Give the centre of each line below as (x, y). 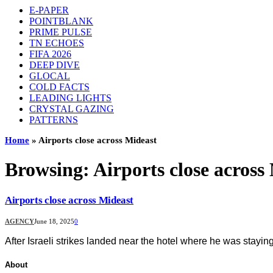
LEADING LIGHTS (70, 98)
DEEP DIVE (55, 65)
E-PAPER (49, 10)
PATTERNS (54, 120)
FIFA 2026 (50, 54)
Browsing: (49, 170)
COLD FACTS (59, 87)
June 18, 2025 (54, 221)
